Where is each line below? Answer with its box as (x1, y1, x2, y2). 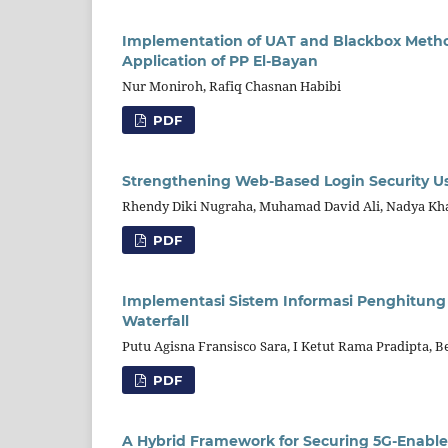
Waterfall (122, 311, 189, 330)
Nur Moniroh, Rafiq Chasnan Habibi (122, 76, 341, 95)
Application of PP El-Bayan (122, 51, 318, 70)
